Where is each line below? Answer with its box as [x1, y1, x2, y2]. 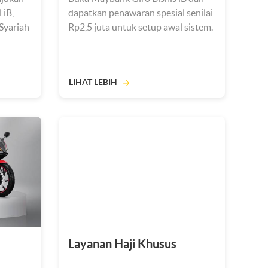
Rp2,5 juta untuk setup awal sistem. [68, 22, 213, 32]
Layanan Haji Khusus [68, 237, 176, 251]
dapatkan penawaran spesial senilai [68, 7, 213, 18]
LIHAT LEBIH [68, 77, 117, 87]
